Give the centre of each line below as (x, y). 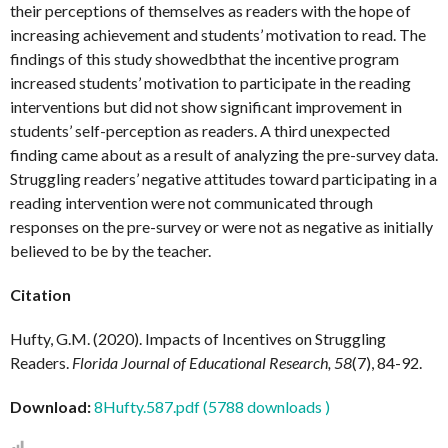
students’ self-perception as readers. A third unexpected (200, 130)
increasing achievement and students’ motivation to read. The (218, 34)
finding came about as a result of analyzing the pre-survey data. (224, 154)
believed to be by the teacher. (110, 250)
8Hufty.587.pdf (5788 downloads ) (212, 406)
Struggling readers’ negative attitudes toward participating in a (223, 178)
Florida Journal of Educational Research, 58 (212, 362)
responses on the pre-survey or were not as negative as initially (221, 226)
